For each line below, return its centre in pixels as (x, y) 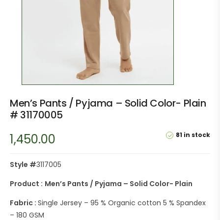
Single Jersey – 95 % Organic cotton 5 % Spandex (122, 203)
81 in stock (193, 135)
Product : (26, 184)
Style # (23, 165)
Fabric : (24, 203)
